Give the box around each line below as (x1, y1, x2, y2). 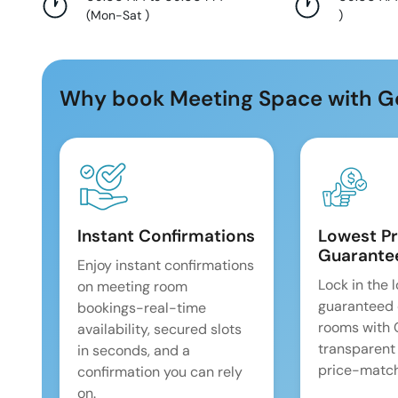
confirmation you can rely (77, 362, 243, 382)
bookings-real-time (77, 298, 206, 318)
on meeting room (77, 277, 187, 297)
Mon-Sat (91, 7, 145, 24)
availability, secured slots (77, 320, 242, 339)
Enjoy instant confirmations (77, 256, 254, 275)
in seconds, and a (77, 341, 190, 361)
